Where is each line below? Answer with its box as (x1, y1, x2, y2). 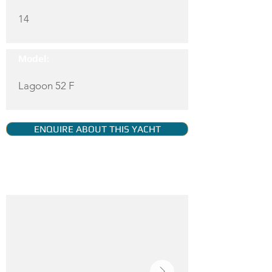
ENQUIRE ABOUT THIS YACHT (33, 123, 161, 134)
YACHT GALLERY (18, 174, 96, 186)
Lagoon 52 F (18, 80, 74, 92)
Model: (18, 53, 49, 64)
